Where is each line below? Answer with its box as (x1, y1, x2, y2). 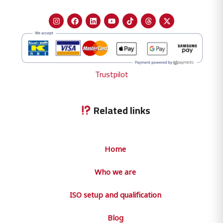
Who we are (95, 166, 136, 177)
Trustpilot (95, 66, 128, 82)
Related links (91, 101, 150, 119)
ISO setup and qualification (69, 189, 161, 200)
